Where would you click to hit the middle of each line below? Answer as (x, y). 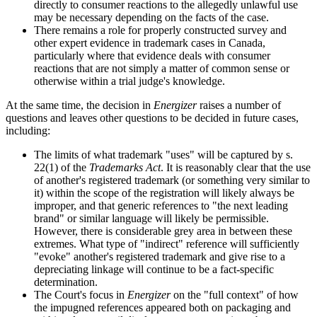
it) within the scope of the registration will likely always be (164, 193)
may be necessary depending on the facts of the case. (151, 18)
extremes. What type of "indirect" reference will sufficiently (167, 244)
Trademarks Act (125, 168)
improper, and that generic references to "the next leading (161, 206)
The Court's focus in (81, 295)
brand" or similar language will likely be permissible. (151, 219)
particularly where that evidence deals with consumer (152, 56)
